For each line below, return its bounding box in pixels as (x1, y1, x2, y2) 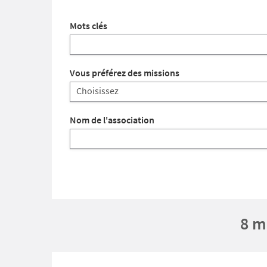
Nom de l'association (70, 114, 154, 126)
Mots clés (70, 20, 107, 32)
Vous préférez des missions (70, 67, 179, 79)
